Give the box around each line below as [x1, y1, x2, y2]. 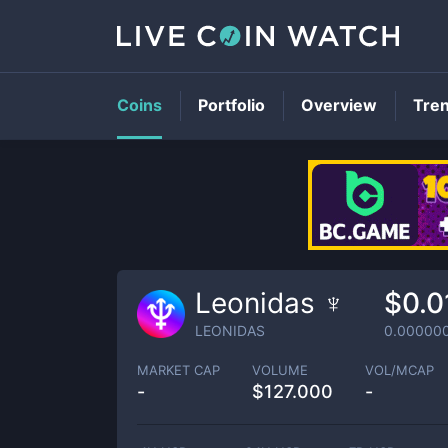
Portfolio [198, 95, 265, 115]
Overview [301, 95, 377, 115]
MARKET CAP [137, 361, 220, 378]
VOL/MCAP [365, 361, 434, 378]
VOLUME [252, 361, 308, 378]
